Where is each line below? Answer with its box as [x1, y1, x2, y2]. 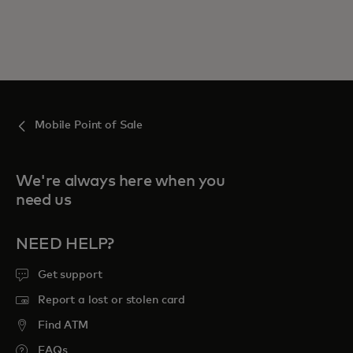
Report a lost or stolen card [38, 294, 186, 306]
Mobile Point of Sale [35, 119, 143, 131]
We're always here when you [16, 173, 225, 189]
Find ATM [38, 319, 88, 331]
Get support [38, 269, 102, 281]
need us [16, 191, 72, 208]
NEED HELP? [16, 236, 114, 252]
